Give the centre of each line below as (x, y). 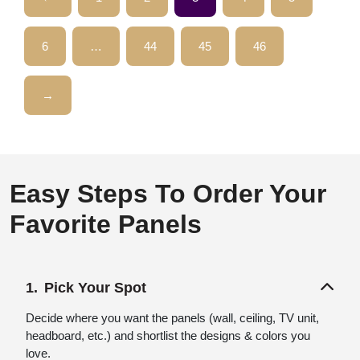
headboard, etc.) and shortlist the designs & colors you (168, 335)
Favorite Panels (106, 224)
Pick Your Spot (95, 287)
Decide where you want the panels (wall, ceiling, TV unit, (172, 317)
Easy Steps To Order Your (168, 193)
